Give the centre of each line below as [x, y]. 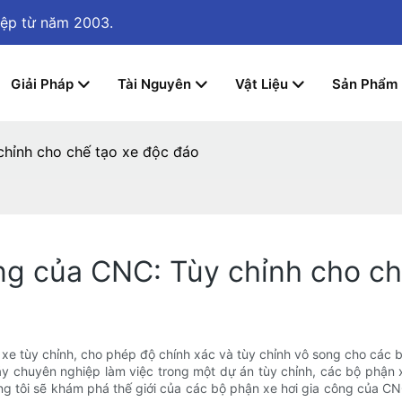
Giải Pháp [42, 83]
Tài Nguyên [154, 83]
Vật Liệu [262, 83]
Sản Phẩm [365, 83]
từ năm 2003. [67, 22]
